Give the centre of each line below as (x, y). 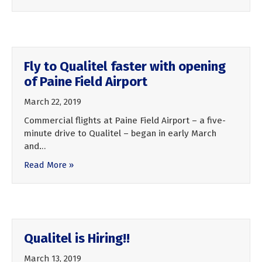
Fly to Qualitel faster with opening (125, 66)
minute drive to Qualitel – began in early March (120, 133)
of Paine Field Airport (86, 81)
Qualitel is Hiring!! (77, 238)
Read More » (49, 165)
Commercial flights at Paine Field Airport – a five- (125, 120)
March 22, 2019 (53, 101)
